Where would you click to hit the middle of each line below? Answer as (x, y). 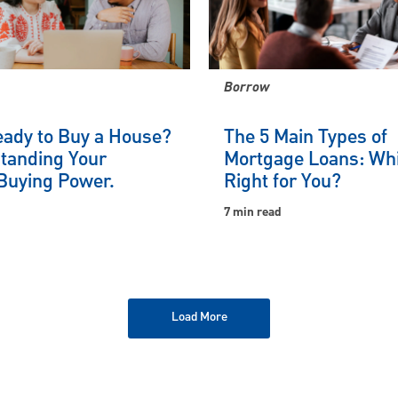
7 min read (253, 212)
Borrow (247, 89)
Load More (199, 317)
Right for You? (283, 181)
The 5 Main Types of (306, 137)
